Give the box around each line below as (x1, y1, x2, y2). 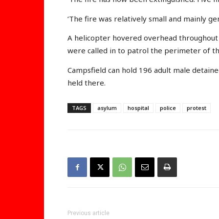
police (160, 104, 176, 112)
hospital (128, 104, 149, 112)
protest (187, 104, 206, 112)
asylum (97, 104, 117, 112)
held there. (67, 77, 106, 88)
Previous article (67, 210, 109, 217)
